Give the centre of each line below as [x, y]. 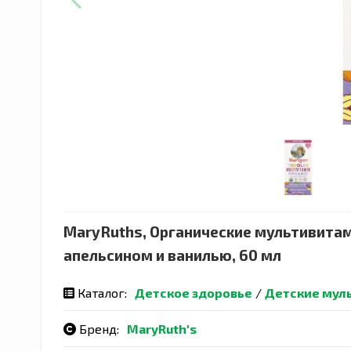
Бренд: [98, 328]
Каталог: [101, 292]
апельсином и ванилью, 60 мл [172, 255]
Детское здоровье [194, 292]
